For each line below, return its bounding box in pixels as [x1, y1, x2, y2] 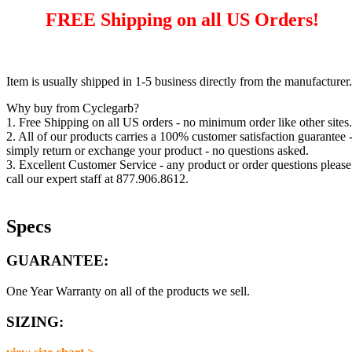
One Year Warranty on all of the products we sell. [6, 284, 250, 299]
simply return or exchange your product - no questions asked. [6, 143, 309, 157]
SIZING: [6, 313, 64, 330]
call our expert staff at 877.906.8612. [6, 171, 189, 185]
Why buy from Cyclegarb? [6, 101, 139, 115]
